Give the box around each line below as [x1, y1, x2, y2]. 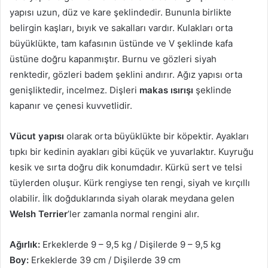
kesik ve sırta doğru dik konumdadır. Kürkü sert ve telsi [10, 162, 242, 173]
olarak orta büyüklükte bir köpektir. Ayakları [64, 130, 249, 142]
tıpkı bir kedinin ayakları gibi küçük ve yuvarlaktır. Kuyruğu [10, 146, 254, 158]
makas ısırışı [139, 84, 193, 96]
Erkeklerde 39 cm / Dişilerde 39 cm [31, 254, 181, 266]
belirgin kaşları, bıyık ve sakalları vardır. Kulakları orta [10, 22, 233, 34]
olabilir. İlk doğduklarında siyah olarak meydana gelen [10, 193, 234, 205]
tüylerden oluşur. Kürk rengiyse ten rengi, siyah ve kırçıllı [10, 177, 250, 189]
